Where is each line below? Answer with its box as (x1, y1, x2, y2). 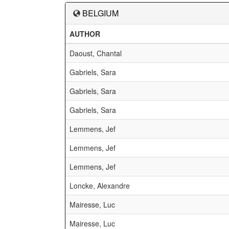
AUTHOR (70, 29, 100, 39)
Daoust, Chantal (70, 48, 122, 58)
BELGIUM (82, 7, 119, 19)
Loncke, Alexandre (70, 180, 130, 191)
